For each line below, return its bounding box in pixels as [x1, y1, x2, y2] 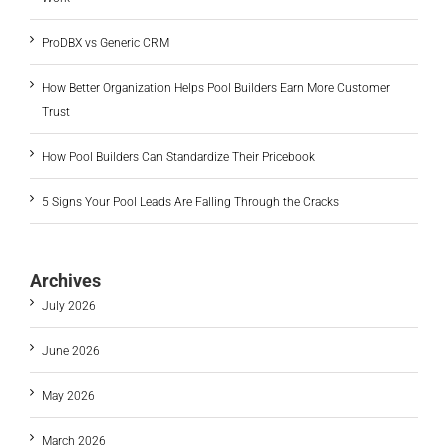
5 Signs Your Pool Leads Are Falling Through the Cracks [42, 195, 339, 210]
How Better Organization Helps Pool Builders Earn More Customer [42, 81, 390, 96]
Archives [30, 270, 101, 292]
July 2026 [42, 299, 96, 314]
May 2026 [42, 389, 95, 404]
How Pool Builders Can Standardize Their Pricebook [42, 150, 315, 165]
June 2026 [42, 344, 100, 359]
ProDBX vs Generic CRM [42, 36, 169, 51]
